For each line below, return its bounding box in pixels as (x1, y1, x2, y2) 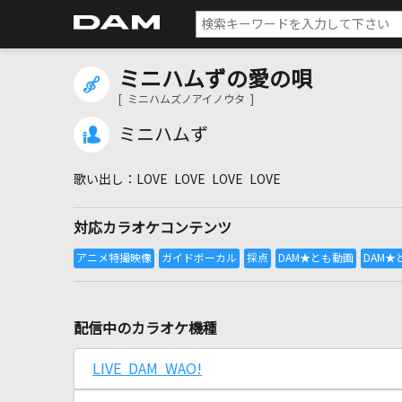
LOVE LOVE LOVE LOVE (136, 173, 281, 186)
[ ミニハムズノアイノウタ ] (118, 94, 254, 105)
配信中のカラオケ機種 (74, 321, 217, 336)
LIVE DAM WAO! (92, 362, 202, 376)
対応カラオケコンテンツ (74, 221, 232, 235)
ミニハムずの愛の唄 (118, 68, 312, 90)
